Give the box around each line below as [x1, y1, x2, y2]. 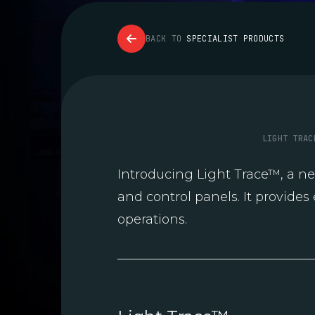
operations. [117, 212, 187, 228]
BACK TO [146, 33, 187, 45]
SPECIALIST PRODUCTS [186, 33, 285, 45]
